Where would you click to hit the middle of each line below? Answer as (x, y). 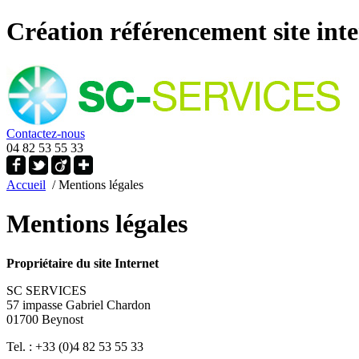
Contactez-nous (46, 133)
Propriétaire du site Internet (83, 263)
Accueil (26, 184)
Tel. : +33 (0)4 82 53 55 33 (75, 346)
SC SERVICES (46, 290)
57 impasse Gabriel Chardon (79, 305)
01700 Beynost (45, 319)
